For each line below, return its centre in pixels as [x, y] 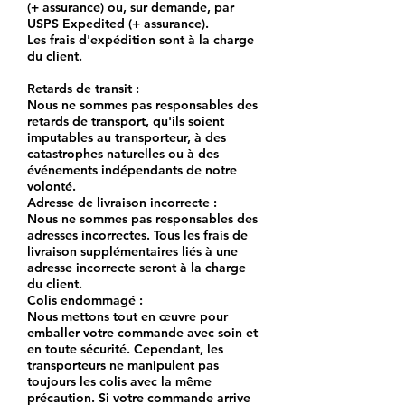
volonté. [52, 187]
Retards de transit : [83, 89]
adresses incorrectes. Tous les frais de [137, 235]
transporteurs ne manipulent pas [123, 366]
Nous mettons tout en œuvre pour [127, 317]
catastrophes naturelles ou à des [123, 154]
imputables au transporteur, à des [127, 138]
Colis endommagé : [85, 301]
